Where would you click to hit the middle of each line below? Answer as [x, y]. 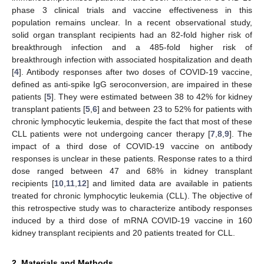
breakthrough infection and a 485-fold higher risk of [132, 47]
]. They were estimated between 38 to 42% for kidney [151, 96]
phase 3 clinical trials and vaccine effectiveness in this [132, 10]
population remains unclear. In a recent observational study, [132, 22]
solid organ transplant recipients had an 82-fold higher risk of [132, 34]
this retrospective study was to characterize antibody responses [132, 208]
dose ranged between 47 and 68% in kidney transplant [132, 171]
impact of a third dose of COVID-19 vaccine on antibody [132, 146]
